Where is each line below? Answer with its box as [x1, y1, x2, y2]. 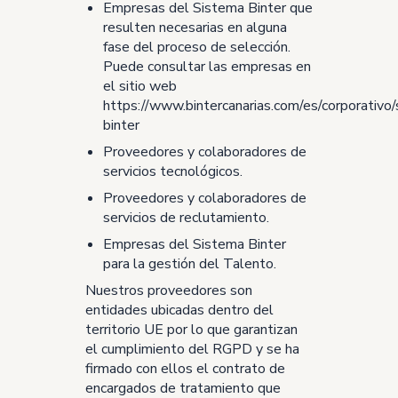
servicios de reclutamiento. [103, 208, 269, 227]
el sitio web [103, 76, 177, 96]
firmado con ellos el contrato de [85, 359, 285, 378]
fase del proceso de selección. [103, 37, 291, 57]
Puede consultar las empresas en [103, 57, 311, 76]
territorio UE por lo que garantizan [85, 320, 298, 339]
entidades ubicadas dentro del [85, 300, 274, 320]
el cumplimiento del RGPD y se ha [85, 339, 299, 359]
